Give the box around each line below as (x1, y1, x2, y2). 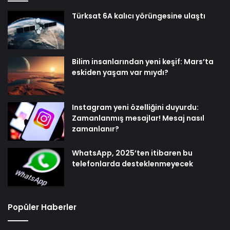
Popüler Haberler (8, 201, 76, 213)
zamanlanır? (72, 123, 119, 134)
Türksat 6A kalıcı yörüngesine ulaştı (72, 10, 205, 21)
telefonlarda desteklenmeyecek (72, 158, 193, 169)
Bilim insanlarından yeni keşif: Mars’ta (72, 56, 214, 67)
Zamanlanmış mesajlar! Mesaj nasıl (72, 112, 204, 123)
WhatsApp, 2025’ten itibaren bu (72, 147, 193, 158)
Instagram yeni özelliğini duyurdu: (72, 102, 199, 112)
